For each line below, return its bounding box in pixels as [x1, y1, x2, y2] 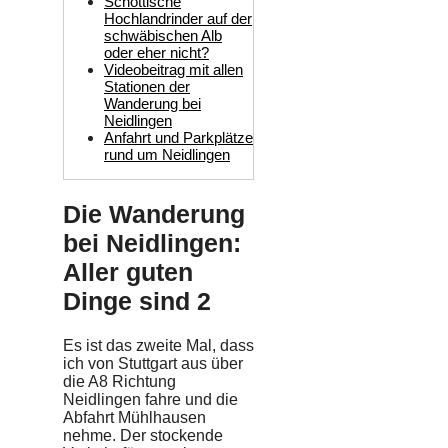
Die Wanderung [63, 200, 245, 229]
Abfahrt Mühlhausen [63, 409, 206, 426]
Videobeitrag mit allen [104, 60, 243, 78]
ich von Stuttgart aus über [63, 355, 243, 372]
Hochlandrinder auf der [104, 9, 252, 27]
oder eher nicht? [104, 43, 209, 61]
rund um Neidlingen [104, 145, 230, 163]
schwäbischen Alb [104, 26, 222, 44]
